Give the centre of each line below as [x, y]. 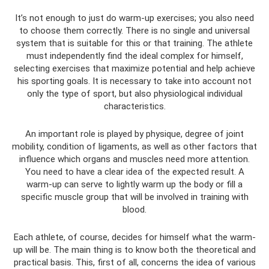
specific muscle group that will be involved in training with [134, 197]
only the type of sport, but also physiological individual [134, 93]
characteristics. [134, 106]
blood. [134, 209]
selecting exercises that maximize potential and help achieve [134, 68]
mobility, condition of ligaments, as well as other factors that [134, 146]
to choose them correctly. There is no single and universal [134, 30]
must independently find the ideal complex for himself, [134, 56]
